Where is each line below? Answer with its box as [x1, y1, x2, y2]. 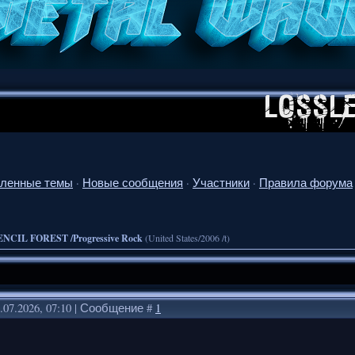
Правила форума [259, 174, 353, 190]
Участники [193, 174, 250, 190]
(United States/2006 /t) [145, 231, 230, 244]
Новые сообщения [82, 174, 183, 190]
